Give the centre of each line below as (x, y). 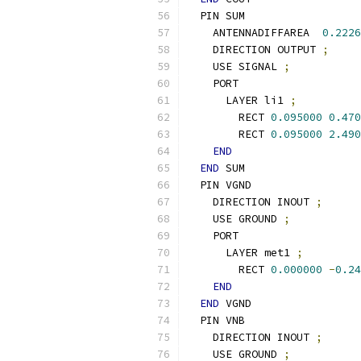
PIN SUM (216, 16)
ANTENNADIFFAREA (255, 33)
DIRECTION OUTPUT (255, 50)
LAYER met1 (242, 253)
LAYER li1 (239, 100)
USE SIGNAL (235, 66)
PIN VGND (219, 185)
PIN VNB (216, 320)
